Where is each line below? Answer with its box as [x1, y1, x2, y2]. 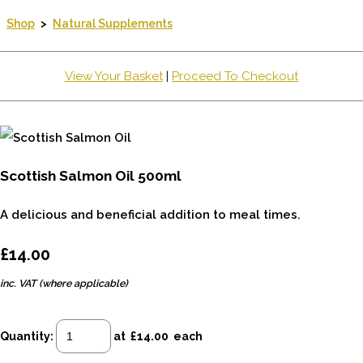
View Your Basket [65, 69, 163, 83]
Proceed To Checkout [172, 69, 298, 83]
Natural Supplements [53, 17, 173, 30]
